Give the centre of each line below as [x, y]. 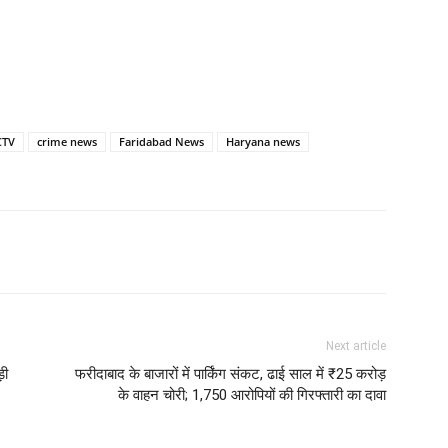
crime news [67, 141]
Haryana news [263, 141]
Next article [356, 345]
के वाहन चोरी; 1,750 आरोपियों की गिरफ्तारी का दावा [252, 394]
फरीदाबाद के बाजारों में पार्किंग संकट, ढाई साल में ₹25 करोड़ [230, 373]
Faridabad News [161, 141]
